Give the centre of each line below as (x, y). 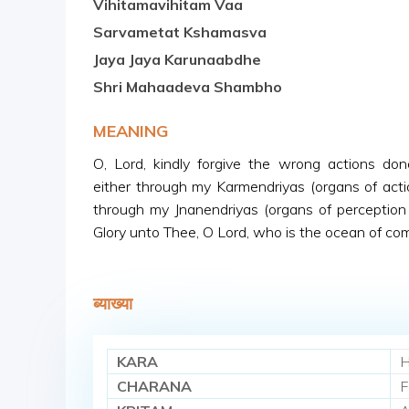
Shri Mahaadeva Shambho (188, 87)
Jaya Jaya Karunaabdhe (177, 60)
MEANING (131, 131)
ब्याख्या (113, 304)
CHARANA (154, 387)
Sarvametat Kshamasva (180, 32)
